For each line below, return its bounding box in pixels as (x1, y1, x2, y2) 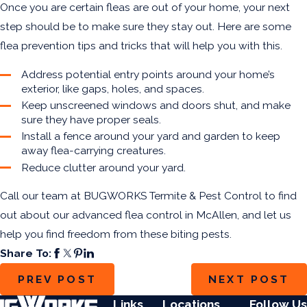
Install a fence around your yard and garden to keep (21, 130, 281, 143)
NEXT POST (208, 272, 290, 286)
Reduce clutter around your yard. (21, 160, 186, 174)
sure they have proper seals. (21, 113, 162, 127)
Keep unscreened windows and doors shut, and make (21, 99, 291, 112)
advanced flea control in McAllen (72, 208, 237, 221)
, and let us (237, 208, 291, 221)
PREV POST (17, 272, 97, 286)
